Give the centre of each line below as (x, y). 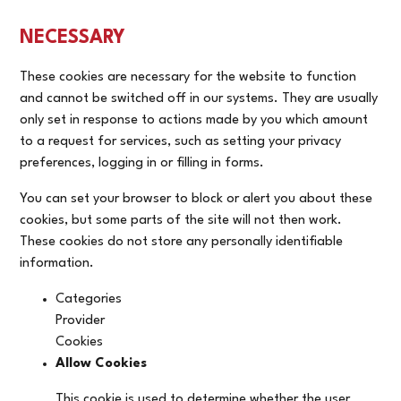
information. (57, 263)
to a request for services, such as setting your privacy (181, 141)
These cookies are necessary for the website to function (188, 77)
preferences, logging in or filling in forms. (142, 163)
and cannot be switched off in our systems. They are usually (199, 98)
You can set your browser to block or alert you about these (196, 199)
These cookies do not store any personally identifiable (182, 242)
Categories (89, 299)
